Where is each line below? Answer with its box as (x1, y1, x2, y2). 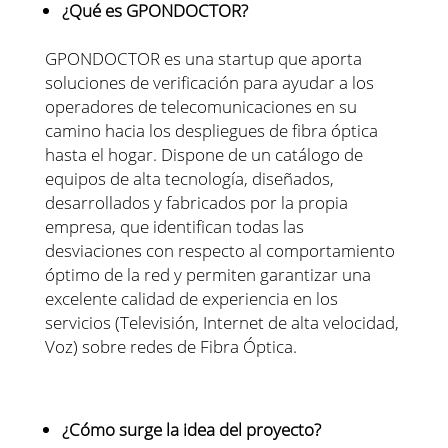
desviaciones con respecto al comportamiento (44, 238, 395, 262)
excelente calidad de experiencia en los (44, 286, 338, 310)
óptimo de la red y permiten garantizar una (44, 262, 371, 286)
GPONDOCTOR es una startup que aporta (44, 46, 362, 70)
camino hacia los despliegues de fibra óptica (44, 118, 378, 142)
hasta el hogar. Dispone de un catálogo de (44, 142, 363, 166)
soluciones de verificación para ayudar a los (44, 70, 374, 94)
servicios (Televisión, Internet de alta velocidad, (44, 310, 399, 334)
